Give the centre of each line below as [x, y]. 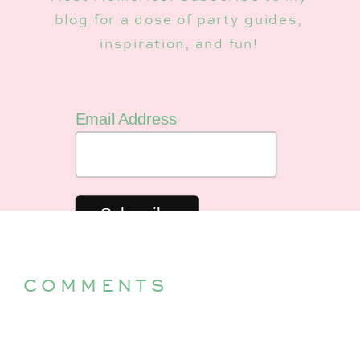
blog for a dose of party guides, [179, 20]
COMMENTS [96, 284]
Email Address [126, 119]
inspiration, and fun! [179, 44]
